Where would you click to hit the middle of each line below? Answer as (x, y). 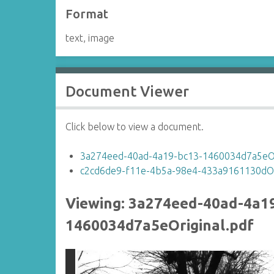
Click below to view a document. (135, 127)
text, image (90, 38)
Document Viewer (128, 91)
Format (87, 14)
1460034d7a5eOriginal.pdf (160, 225)
